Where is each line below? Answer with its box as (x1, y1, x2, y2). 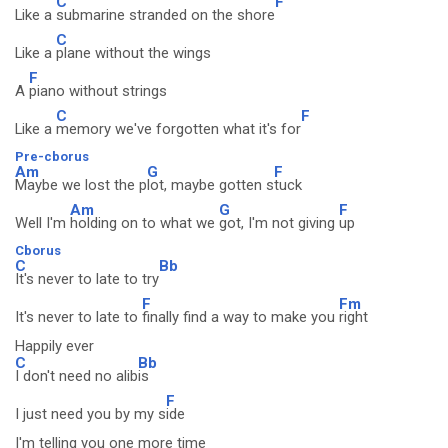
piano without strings (29, 82, 167, 100)
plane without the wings (56, 44, 211, 62)
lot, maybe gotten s (147, 176, 274, 194)
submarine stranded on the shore (56, 6, 275, 24)
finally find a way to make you (142, 308, 339, 326)
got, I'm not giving (219, 214, 339, 232)
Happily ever (15, 337, 94, 355)
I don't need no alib (15, 367, 138, 385)
